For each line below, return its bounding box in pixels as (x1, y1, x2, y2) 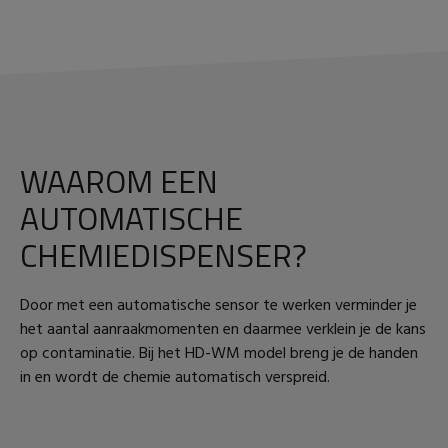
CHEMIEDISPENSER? (20, 230, 307, 279)
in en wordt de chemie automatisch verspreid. (20, 364, 330, 391)
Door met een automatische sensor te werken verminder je (20, 292, 417, 319)
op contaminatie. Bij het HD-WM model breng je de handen (20, 340, 418, 367)
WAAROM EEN (20, 156, 218, 205)
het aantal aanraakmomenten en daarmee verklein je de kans (20, 316, 426, 343)
